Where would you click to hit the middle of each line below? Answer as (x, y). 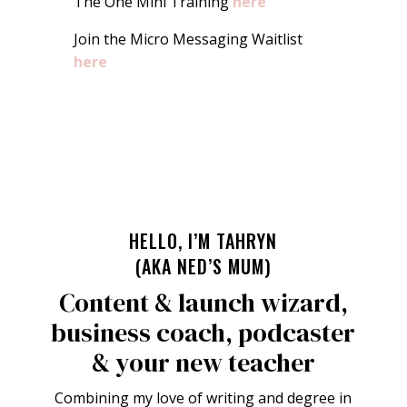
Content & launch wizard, (203, 302)
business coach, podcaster (203, 332)
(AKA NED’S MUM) (203, 266)
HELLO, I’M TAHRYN (203, 240)
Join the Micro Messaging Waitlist (188, 39)
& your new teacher (203, 362)
